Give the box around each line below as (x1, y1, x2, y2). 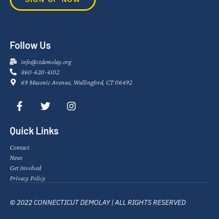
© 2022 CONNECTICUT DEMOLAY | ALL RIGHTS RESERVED (10, 198, 186, 207)
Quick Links (10, 125, 59, 137)
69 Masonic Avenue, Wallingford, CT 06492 (21, 78, 132, 87)
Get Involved (10, 164, 41, 172)
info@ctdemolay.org (21, 58, 71, 66)
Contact (10, 143, 29, 152)
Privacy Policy (10, 174, 45, 182)
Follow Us (10, 39, 51, 51)
